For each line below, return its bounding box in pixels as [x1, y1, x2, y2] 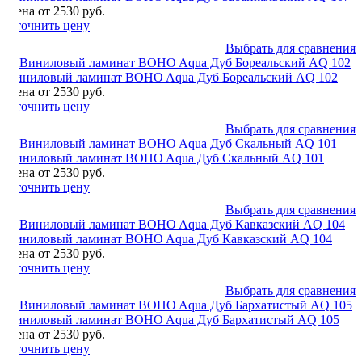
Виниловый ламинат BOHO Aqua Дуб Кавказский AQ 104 [6, 231, 332, 246]
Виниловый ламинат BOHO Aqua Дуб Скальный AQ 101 [6, 150, 324, 165]
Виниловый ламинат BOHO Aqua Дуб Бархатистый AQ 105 [6, 312, 339, 326]
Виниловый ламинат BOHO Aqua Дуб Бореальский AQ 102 [6, 69, 338, 84]
